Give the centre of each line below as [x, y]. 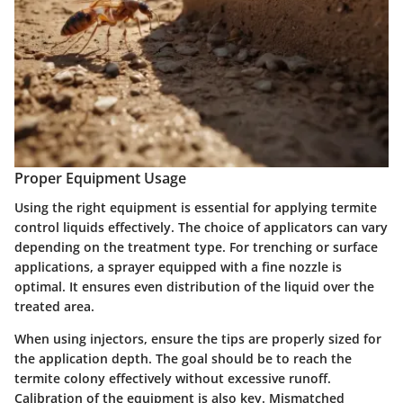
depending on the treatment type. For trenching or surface [196, 246]
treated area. [54, 306]
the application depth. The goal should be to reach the [183, 358]
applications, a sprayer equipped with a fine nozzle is [178, 266]
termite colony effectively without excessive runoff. [173, 378]
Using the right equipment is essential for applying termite [196, 207]
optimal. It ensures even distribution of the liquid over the [194, 286]
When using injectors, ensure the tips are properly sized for [198, 338]
